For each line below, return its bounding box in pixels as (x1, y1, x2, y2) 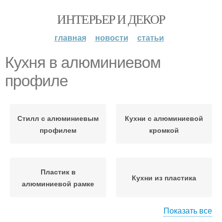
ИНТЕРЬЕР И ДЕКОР (57, 10, 165, 27)
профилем (40, 125, 76, 135)
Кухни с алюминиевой (125, 113, 203, 123)
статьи (137, 32, 164, 43)
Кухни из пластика (132, 172, 196, 182)
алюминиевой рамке (22, 178, 94, 188)
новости (95, 32, 128, 43)
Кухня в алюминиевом (5, 54, 161, 71)
